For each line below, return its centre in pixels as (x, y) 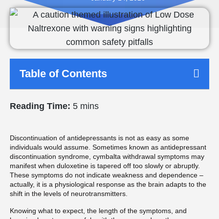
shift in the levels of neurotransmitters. (69, 193)
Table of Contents (63, 73)
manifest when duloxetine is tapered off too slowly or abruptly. (105, 165)
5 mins (85, 106)
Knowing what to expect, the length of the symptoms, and (98, 211)
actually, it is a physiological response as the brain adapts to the (108, 184)
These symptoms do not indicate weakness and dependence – (107, 175)
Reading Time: (40, 106)
